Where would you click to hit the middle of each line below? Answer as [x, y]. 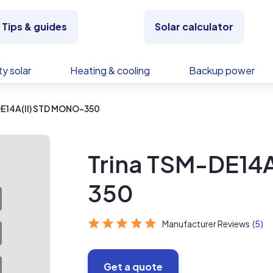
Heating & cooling [110, 70]
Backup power [222, 70]
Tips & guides [34, 27]
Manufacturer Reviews [206, 224]
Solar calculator [194, 27]
